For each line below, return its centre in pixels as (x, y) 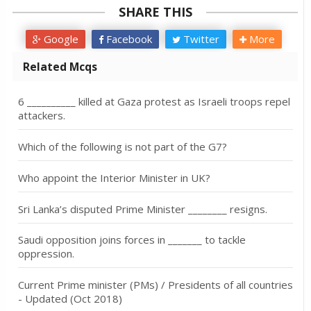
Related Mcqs (60, 66)
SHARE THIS (155, 11)
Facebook (127, 39)
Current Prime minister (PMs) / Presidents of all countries (155, 285)
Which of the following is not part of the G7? (122, 147)
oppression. (46, 254)
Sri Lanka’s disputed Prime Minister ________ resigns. (142, 209)
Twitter (200, 39)
